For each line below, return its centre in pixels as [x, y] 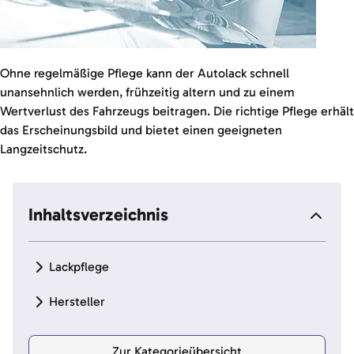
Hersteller [77, 301]
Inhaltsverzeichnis [98, 215]
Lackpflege [79, 267]
